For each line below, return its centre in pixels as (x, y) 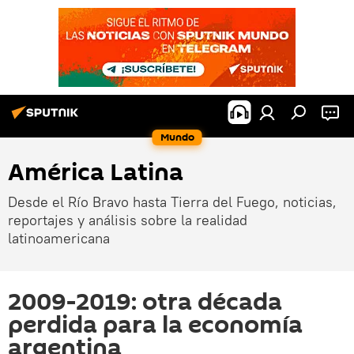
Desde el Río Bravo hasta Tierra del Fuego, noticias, (172, 202)
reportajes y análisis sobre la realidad (128, 220)
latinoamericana (59, 238)
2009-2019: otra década (145, 302)
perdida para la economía (155, 325)
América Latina (96, 173)
